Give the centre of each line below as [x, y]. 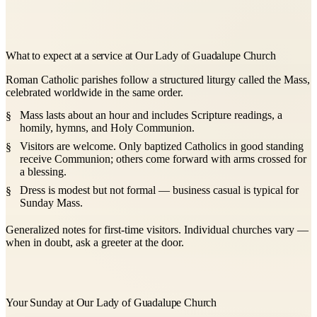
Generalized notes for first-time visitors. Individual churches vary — [157, 230]
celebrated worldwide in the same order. [94, 93]
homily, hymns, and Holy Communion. [107, 128]
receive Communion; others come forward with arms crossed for [163, 159]
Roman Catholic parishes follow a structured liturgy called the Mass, [158, 80]
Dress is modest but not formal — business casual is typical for [159, 190]
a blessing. [43, 172]
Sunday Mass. [51, 203]
